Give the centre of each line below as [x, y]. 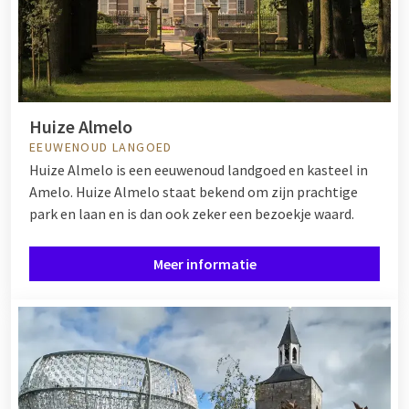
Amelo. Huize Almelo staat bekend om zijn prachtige [194, 191]
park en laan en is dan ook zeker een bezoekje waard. [192, 213]
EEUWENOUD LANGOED [101, 147]
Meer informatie [204, 263]
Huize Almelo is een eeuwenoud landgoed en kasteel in [199, 169]
